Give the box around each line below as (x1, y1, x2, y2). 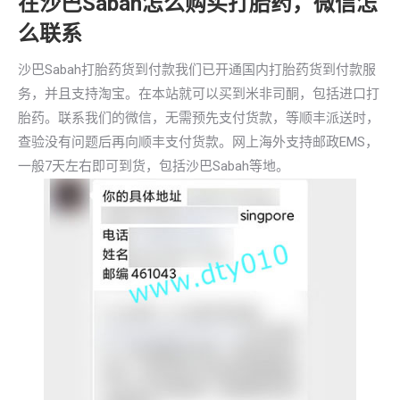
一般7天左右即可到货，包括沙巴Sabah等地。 (18, 158, 289, 174)
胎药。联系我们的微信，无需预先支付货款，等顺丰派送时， (18, 110, 379, 126)
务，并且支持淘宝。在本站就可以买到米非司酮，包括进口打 (18, 86, 379, 102)
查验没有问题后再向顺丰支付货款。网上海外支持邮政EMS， (18, 134, 379, 150)
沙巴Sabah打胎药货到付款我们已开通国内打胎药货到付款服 (18, 62, 376, 78)
